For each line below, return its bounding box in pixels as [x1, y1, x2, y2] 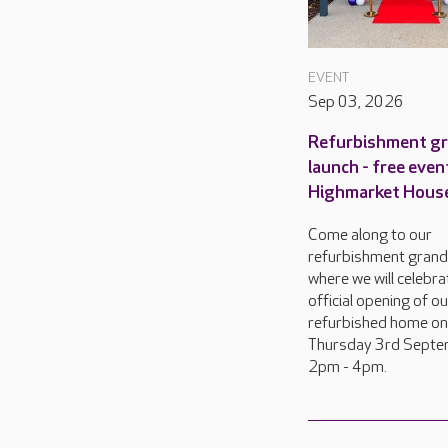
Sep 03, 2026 [308, 92, 404, 112]
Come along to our [308, 225, 432, 245]
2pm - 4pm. [308, 357, 387, 377]
